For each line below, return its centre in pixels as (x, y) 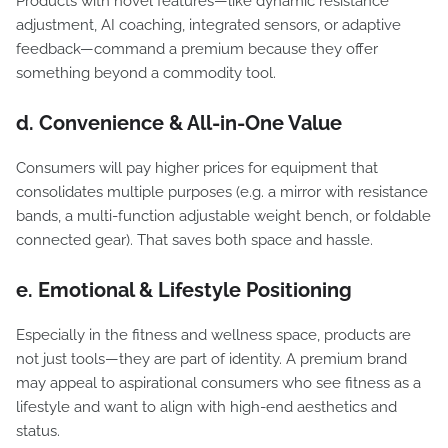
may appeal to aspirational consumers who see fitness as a (218, 383)
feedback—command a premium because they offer (197, 49)
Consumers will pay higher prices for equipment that (197, 168)
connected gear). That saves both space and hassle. (194, 240)
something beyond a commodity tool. (146, 73)
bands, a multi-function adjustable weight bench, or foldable (223, 216)
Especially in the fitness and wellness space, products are (213, 335)
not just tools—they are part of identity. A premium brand (211, 359)
